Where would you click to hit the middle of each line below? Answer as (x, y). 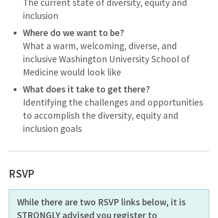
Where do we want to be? (73, 32)
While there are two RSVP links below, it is (101, 202)
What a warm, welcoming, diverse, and (100, 45)
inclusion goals (52, 128)
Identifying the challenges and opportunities (113, 102)
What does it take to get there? (86, 89)
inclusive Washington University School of (106, 59)
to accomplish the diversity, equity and (100, 115)
